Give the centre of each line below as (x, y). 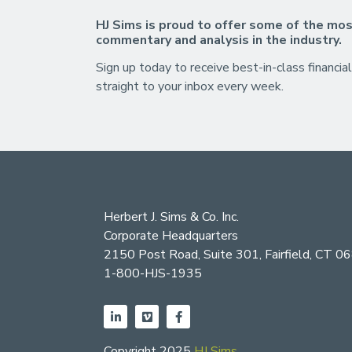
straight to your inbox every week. (190, 87)
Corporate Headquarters (171, 236)
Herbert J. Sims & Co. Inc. (171, 217)
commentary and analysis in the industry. (219, 40)
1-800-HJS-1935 (153, 273)
